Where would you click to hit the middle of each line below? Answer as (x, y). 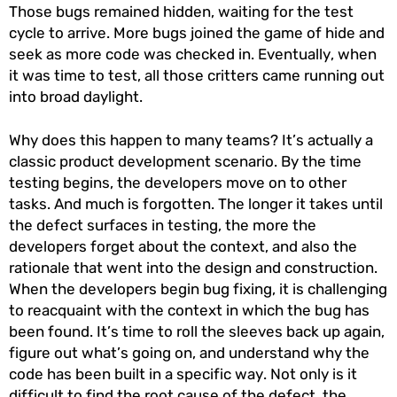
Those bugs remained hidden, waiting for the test (181, 12)
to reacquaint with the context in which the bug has (189, 311)
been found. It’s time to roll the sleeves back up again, (197, 332)
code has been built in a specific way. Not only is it (183, 374)
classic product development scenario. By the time (185, 162)
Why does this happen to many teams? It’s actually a (191, 140)
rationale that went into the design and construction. (193, 268)
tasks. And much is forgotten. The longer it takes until (196, 204)
